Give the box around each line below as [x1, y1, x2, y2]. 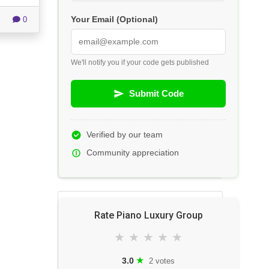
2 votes [149, 256, 175, 265]
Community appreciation [86, 148, 179, 158]
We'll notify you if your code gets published [71, 58, 209, 67]
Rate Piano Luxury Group [94, 210, 203, 222]
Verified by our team [86, 130, 163, 140]
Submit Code [128, 88, 184, 99]
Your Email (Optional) [71, 15, 158, 25]
